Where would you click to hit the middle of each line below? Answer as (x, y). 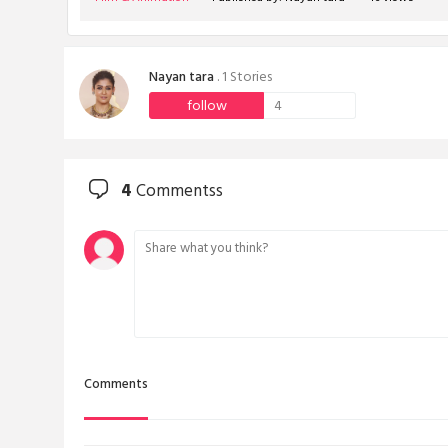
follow (206, 108)
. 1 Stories (243, 79)
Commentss (177, 193)
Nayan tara (181, 79)
